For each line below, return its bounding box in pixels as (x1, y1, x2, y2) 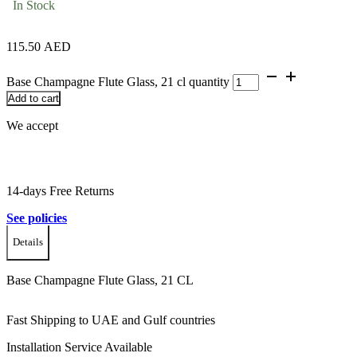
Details (13, 236, 43, 249)
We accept (6, 118, 58, 132)
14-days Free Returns (6, 183, 114, 198)
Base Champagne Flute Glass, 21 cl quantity (6, 74, 229, 88)
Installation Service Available (6, 340, 152, 355)
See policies (6, 210, 67, 225)
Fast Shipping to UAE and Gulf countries (6, 313, 215, 328)
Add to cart (8, 92, 59, 104)
